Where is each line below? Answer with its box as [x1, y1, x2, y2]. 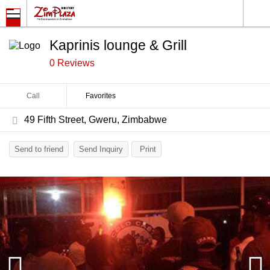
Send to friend [14, 145, 63, 154]
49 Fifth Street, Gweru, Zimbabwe [24, 115, 167, 125]
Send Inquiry [79, 145, 123, 154]
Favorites [85, 92, 116, 100]
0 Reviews [49, 58, 95, 68]
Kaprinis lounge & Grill [49, 37, 187, 53]
